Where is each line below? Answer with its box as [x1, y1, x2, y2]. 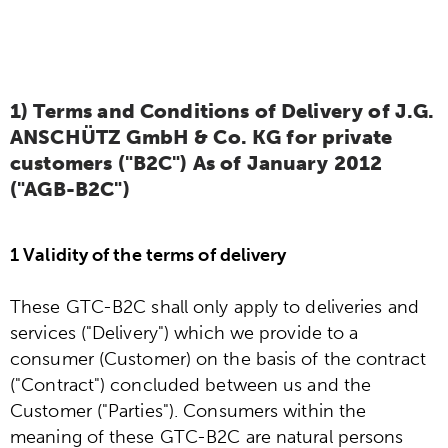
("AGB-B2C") [10, 177, 130, 202]
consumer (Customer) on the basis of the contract [10, 348, 426, 371]
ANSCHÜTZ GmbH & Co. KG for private [10, 125, 393, 150]
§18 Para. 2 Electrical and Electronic [40, 14, 342, 37]
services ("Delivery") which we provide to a [10, 322, 359, 345]
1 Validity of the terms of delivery [10, 244, 287, 267]
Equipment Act [40, 39, 166, 62]
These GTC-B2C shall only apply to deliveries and [10, 296, 419, 319]
